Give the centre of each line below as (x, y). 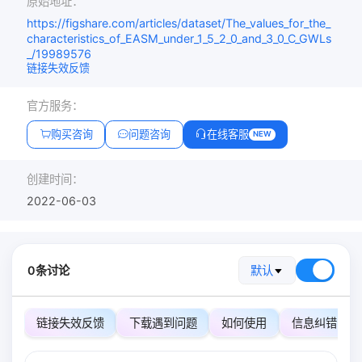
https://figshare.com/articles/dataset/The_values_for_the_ (179, 23)
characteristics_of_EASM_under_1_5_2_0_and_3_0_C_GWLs (179, 39)
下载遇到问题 (163, 322)
